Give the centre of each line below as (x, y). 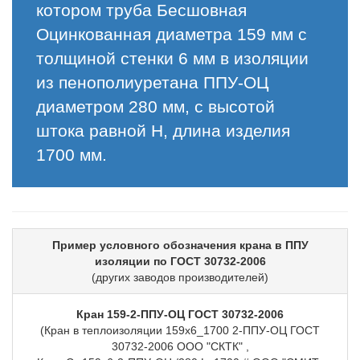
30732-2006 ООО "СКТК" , (180, 346)
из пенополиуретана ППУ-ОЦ (153, 82)
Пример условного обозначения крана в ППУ (180, 245)
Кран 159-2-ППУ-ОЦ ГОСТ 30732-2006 (180, 314)
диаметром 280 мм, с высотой (155, 106)
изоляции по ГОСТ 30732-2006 (180, 261)
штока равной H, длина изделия (163, 131)
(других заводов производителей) (180, 277)
